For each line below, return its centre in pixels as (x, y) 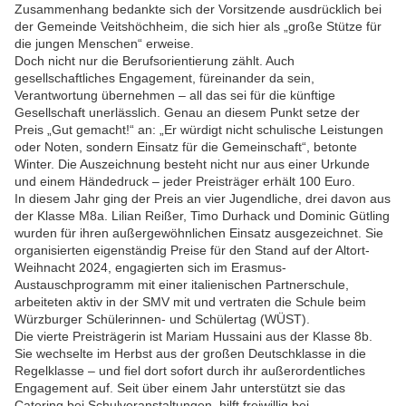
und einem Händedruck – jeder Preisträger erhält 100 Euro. (185, 182)
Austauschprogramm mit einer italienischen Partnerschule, (182, 285)
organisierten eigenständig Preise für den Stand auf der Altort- (192, 251)
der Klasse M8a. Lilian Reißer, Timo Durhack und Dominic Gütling (202, 216)
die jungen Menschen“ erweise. (104, 44)
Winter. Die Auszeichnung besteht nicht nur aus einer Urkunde (192, 164)
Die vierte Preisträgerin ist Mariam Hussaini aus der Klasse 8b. (193, 337)
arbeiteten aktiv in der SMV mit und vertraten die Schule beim (190, 302)
